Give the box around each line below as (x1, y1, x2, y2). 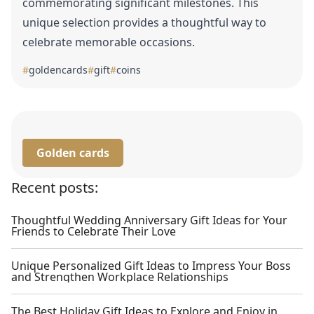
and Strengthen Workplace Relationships (11, 269, 228, 285)
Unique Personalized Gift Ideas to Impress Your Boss (11, 258, 291, 273)
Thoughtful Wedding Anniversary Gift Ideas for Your (11, 212, 287, 228)
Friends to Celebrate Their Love (11, 224, 176, 239)
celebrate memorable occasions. (22, 34, 195, 50)
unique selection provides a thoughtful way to (22, 15, 266, 30)
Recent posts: (11, 178, 98, 197)
